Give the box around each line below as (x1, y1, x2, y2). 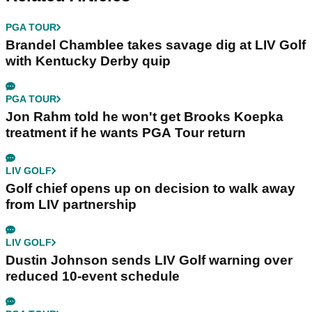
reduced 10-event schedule (6, 268, 180, 283)
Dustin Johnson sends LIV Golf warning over (6, 252, 292, 267)
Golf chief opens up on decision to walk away (6, 180, 295, 196)
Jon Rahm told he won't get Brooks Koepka (6, 109, 283, 124)
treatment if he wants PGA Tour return (6, 125, 246, 140)
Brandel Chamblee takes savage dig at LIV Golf (6, 37, 306, 52)
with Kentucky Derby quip (6, 53, 171, 68)
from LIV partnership (6, 196, 136, 212)
